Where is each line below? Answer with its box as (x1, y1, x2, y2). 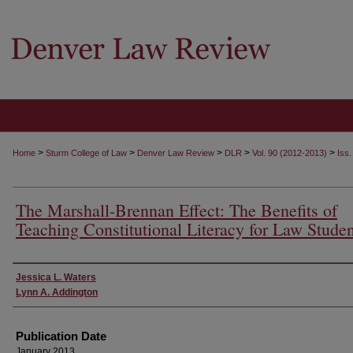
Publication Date (16, 329, 106, 343)
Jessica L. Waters (16, 272, 96, 283)
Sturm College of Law (46, 148, 127, 158)
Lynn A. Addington (16, 287, 98, 298)
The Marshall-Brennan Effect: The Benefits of (16, 199, 337, 221)
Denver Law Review (137, 148, 214, 158)
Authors (13, 266, 63, 288)
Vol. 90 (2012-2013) (252, 148, 329, 158)
